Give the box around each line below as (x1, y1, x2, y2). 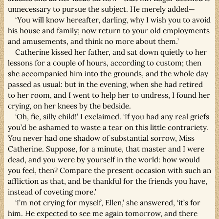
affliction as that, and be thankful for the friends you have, (8, 176, 207, 186)
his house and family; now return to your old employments (8, 25, 210, 35)
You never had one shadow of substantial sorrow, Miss (8, 133, 195, 143)
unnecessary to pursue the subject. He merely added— (8, 4, 195, 14)
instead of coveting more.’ (8, 187, 96, 197)
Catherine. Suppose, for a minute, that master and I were (8, 144, 204, 153)
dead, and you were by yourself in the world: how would (8, 154, 200, 164)
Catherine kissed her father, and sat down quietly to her (15, 47, 207, 57)
